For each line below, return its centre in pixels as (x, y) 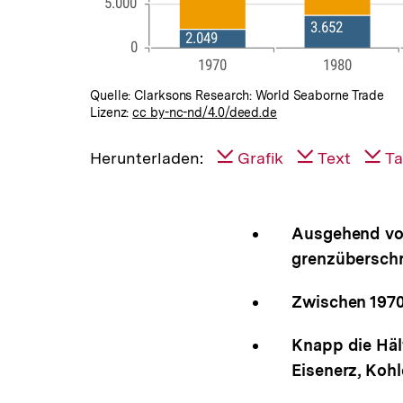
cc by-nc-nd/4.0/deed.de (205, 112)
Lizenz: (112, 112)
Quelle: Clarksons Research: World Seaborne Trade (237, 95)
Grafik (260, 157)
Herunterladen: (147, 157)
